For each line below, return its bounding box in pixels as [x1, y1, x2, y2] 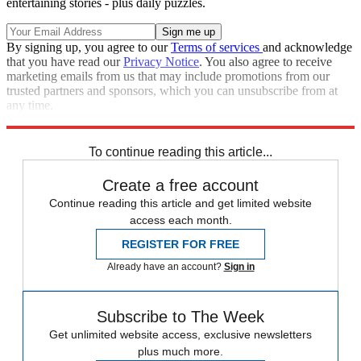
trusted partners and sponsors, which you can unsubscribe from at [6, 84, 338, 98]
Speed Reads [46, 127, 112, 142]
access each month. [129, 214, 232, 227]
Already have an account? [106, 261, 224, 273]
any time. [6, 98, 53, 113]
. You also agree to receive [199, 55, 332, 69]
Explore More [6, 113, 77, 127]
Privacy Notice [123, 55, 199, 69]
